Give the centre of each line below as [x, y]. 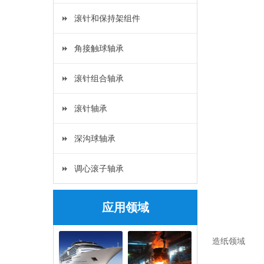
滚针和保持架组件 [107, 18]
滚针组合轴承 [99, 78]
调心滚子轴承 [99, 169]
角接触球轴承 [99, 48]
